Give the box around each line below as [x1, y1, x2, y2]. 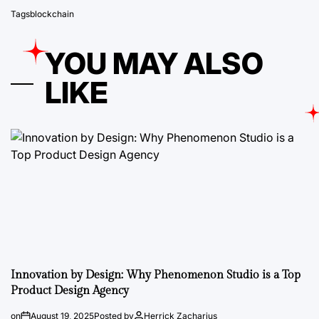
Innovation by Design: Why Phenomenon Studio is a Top [11, 268, 300, 282]
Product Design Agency [11, 284, 129, 298]
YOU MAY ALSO [45, 46, 263, 81]
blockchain [30, 9, 74, 19]
